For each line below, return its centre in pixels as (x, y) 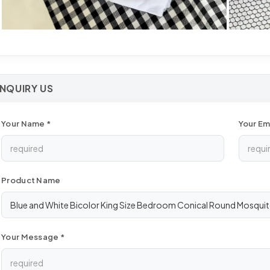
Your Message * (33, 237)
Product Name (31, 181)
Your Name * (26, 124)
